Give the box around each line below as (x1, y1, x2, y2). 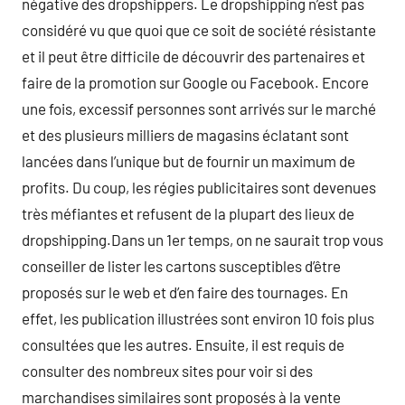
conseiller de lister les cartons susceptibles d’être (22, 257, 341, 275)
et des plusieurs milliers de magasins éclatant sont (22, 126, 349, 144)
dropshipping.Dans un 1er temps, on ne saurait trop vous (22, 231, 383, 249)
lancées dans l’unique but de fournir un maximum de (22, 152, 355, 170)
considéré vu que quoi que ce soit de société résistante (22, 21, 376, 39)
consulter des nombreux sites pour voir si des (22, 362, 313, 380)
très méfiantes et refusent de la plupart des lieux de (22, 204, 354, 222)
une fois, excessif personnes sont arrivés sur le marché (22, 99, 376, 118)
